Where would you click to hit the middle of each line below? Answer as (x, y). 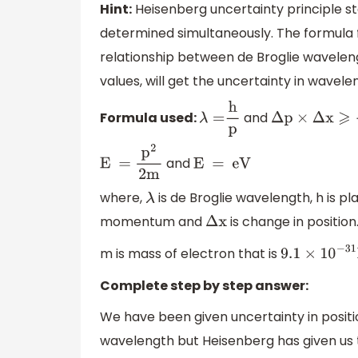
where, (123, 198)
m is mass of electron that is (190, 254)
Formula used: (149, 118)
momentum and (153, 222)
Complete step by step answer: (204, 285)
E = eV (223, 167)
